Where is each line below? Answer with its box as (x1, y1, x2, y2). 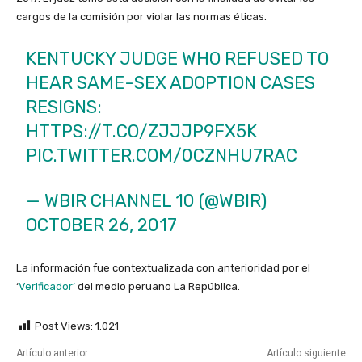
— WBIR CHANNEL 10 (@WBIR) (26, 190, 267, 213)
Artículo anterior (16, 347, 88, 360)
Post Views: (35, 320, 93, 333)
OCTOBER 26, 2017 (26, 214, 178, 237)
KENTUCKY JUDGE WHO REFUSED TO (26, 48, 330, 70)
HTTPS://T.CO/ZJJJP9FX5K (26, 120, 258, 143)
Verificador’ (19, 280, 75, 293)
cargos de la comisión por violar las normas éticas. (16, 11, 267, 23)
